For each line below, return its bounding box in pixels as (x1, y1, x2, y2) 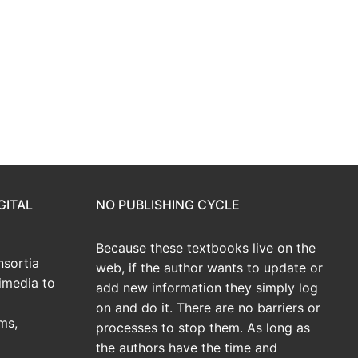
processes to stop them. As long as (96, 319, 310, 336)
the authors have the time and (96, 339, 277, 356)
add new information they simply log (96, 279, 318, 296)
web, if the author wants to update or (96, 259, 323, 276)
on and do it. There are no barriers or (96, 299, 320, 316)
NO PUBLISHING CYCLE (96, 196, 240, 213)
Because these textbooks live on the (96, 239, 316, 256)
